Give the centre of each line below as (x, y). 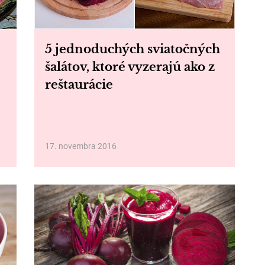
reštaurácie (79, 85)
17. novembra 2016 (80, 146)
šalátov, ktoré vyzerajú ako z (130, 67)
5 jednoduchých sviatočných (132, 49)
